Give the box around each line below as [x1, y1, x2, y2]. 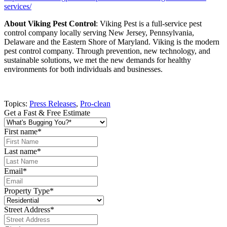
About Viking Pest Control [4, 19, 96, 28]
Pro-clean [80, 99, 110, 108]
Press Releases [29, 99, 76, 108]
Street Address [4, 205, 50, 214]
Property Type [4, 186, 50, 195]
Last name [4, 146, 37, 156]
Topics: [4, 99, 29, 108]
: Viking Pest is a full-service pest [96, 19, 202, 28]
